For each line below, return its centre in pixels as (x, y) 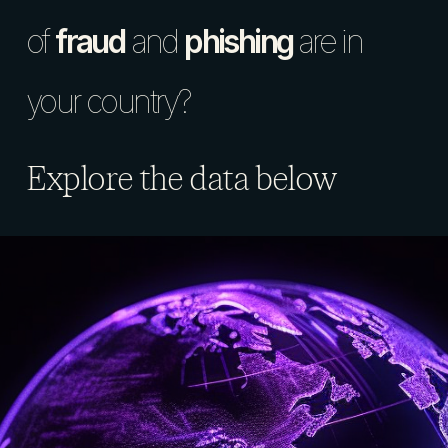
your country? (108, 102)
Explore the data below (181, 180)
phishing (241, 42)
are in (330, 42)
